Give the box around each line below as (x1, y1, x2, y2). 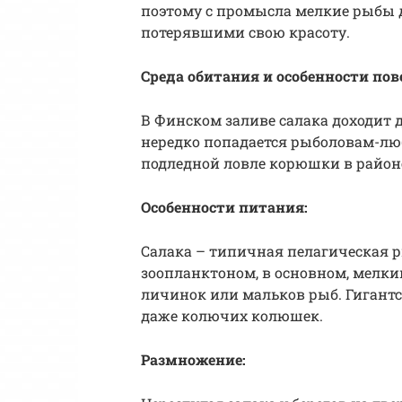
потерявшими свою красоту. (141, 22, 350, 41)
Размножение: (141, 349, 246, 369)
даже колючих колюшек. (141, 305, 323, 325)
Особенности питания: (141, 197, 308, 216)
